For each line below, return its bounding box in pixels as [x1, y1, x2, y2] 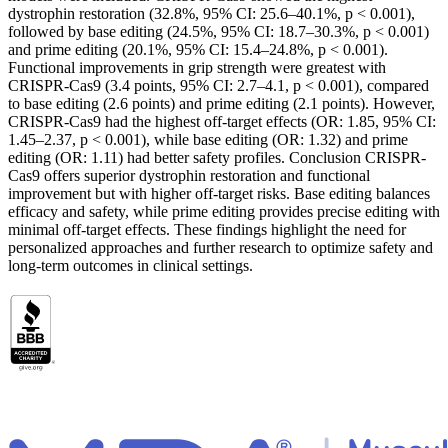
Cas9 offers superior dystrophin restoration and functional [8, 167, 370, 185]
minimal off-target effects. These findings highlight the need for [8, 221, 406, 239]
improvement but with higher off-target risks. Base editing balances [8, 185, 430, 203]
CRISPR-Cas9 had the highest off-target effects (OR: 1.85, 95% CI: [8, 113, 436, 131]
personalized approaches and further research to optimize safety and [8, 239, 433, 257]
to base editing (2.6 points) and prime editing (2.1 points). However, [8, 95, 435, 113]
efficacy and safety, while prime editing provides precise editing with [8, 203, 440, 221]
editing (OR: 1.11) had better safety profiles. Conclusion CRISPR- [8, 149, 426, 167]
